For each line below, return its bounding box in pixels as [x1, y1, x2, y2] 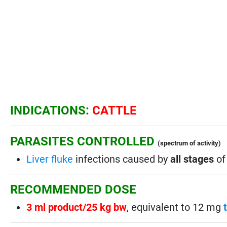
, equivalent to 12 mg [127, 201, 221, 213]
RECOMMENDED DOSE [10, 182, 137, 197]
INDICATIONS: [10, 103, 93, 118]
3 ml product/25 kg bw [26, 201, 127, 213]
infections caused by [73, 153, 171, 165]
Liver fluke [26, 153, 73, 165]
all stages [170, 153, 214, 165]
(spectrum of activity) [158, 139, 221, 147]
